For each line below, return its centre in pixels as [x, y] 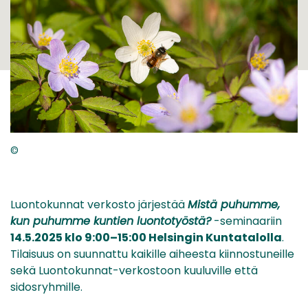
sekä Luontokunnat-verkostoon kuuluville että [134, 271]
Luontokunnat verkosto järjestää [99, 205]
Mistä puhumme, [234, 205]
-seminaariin [246, 221]
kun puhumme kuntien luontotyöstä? [111, 221]
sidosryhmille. [46, 287]
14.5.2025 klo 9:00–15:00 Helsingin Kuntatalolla [146, 238]
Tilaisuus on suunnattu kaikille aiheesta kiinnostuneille [152, 254]
